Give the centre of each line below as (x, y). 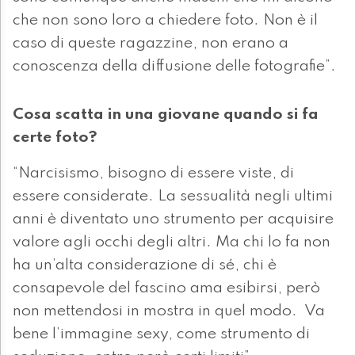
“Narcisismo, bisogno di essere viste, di (153, 174)
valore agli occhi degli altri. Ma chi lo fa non (172, 243)
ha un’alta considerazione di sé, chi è (145, 266)
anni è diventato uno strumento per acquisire (173, 220)
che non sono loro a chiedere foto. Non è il (165, 21)
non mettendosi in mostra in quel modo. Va (169, 312)
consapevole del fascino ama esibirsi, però (166, 289)
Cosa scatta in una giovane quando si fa (166, 115)
